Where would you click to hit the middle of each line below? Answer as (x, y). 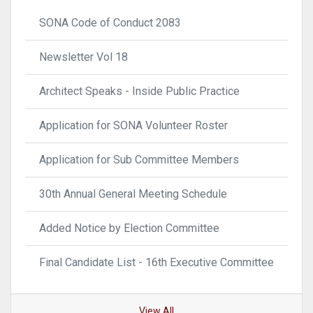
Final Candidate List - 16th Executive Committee (156, 263)
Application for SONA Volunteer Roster (133, 126)
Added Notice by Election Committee (129, 228)
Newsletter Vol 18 (83, 57)
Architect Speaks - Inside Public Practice (139, 92)
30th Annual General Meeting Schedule (133, 194)
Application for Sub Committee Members (139, 160)
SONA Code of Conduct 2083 (110, 23)
